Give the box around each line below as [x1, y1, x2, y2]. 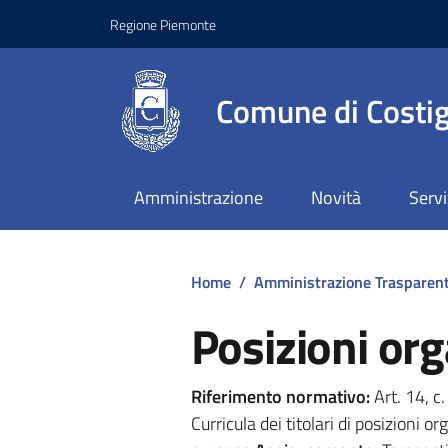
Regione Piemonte [110, 13, 216, 35]
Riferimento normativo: [190, 382, 370, 410]
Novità [310, 184, 361, 212]
